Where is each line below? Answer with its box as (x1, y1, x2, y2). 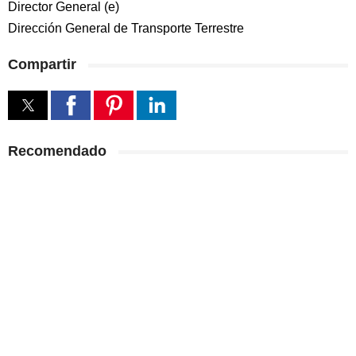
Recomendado (8, 143, 106, 159)
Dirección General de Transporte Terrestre (8, 21, 244, 35)
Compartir (8, 56, 76, 72)
